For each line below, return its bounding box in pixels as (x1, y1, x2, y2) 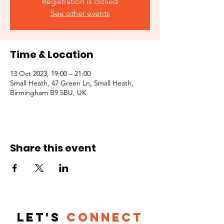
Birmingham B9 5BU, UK (10, 88, 86, 97)
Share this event (10, 141, 96, 155)
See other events (50, 8, 110, 18)
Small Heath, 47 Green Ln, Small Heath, (10, 78, 133, 87)
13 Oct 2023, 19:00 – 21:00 (10, 69, 90, 78)
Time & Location (10, 47, 93, 61)
